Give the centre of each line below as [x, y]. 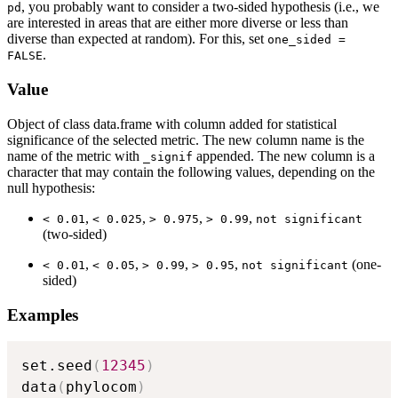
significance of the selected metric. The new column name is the [186, 139]
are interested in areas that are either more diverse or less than [178, 23]
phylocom [101, 387]
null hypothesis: [51, 187]
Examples [43, 314]
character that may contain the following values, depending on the [191, 171]
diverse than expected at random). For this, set [137, 39]
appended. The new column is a [284, 155]
